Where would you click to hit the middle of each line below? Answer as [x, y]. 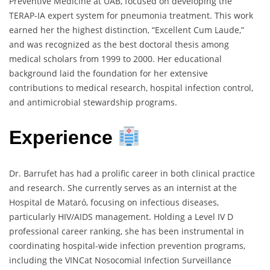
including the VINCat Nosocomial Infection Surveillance [120, 260]
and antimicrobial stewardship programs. [93, 102]
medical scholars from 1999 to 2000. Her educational [115, 58]
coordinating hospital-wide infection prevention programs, [127, 245]
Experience [64, 138]
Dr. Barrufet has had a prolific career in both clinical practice [132, 173]
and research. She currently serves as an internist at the [123, 187]
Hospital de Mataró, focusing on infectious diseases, [114, 202]
